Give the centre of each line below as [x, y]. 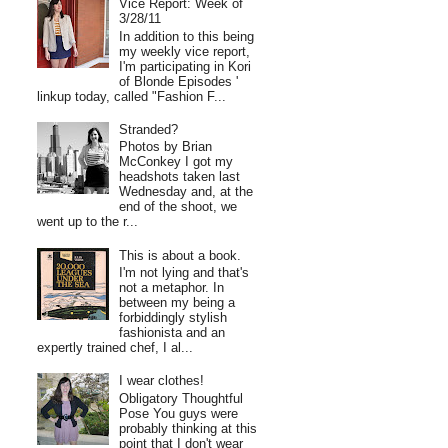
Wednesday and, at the [186, 192]
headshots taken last [180, 177]
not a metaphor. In [172, 288]
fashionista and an [172, 333]
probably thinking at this [188, 429]
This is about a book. [180, 255]
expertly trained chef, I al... [115, 348]
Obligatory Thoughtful [181, 399]
